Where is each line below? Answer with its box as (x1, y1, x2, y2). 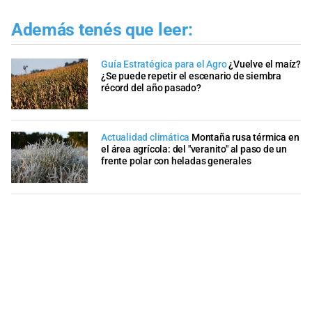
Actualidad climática (101, 132, 190, 144)
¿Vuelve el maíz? (228, 58, 302, 70)
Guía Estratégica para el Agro (101, 58, 227, 70)
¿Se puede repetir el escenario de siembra (101, 70, 281, 82)
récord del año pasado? (101, 81, 201, 94)
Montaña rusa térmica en (192, 132, 299, 144)
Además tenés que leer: (11, 19, 193, 40)
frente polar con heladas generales (101, 155, 251, 168)
